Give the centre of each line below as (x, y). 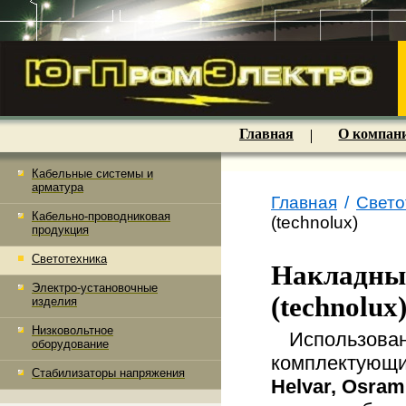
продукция (60, 230)
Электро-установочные (95, 288)
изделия (54, 301)
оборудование (70, 344)
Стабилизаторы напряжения (108, 373)
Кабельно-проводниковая (101, 216)
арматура (58, 187)
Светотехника (69, 259)
